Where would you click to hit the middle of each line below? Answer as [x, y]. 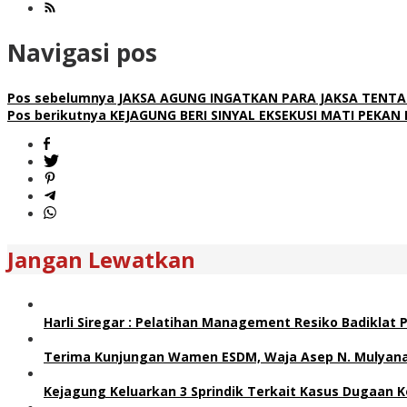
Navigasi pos [82, 53]
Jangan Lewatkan [101, 259]
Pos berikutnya [57, 114]
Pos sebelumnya [61, 97]
